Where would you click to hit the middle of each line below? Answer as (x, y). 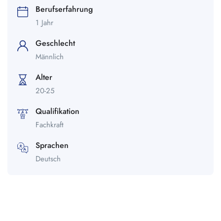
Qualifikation (57, 111)
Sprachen (52, 145)
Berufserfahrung (64, 9)
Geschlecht (55, 43)
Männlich (50, 57)
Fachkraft (50, 125)
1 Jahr (44, 23)
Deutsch (48, 159)
